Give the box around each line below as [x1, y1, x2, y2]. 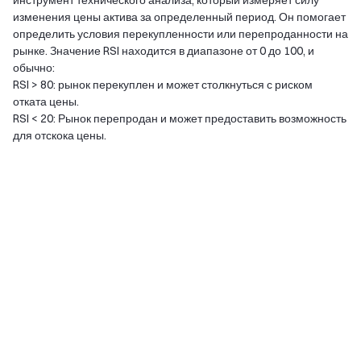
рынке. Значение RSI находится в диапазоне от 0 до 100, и [13, 44, 314, 58]
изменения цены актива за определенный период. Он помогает [13, 10, 346, 24]
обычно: [13, 60, 55, 75]
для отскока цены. [13, 128, 106, 143]
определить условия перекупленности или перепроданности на [13, 27, 348, 41]
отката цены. [13, 94, 79, 109]
